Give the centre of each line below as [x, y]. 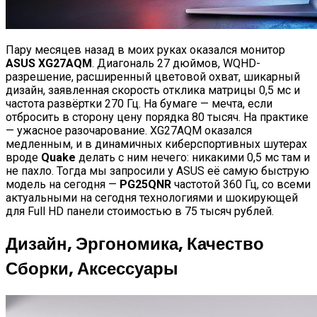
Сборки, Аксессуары [92, 269]
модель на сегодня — [63, 184]
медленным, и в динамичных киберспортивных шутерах [156, 144]
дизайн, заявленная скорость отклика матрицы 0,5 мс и [153, 90]
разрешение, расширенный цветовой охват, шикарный [153, 76]
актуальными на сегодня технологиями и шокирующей [152, 197]
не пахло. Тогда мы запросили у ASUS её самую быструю [157, 171]
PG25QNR [145, 184]
